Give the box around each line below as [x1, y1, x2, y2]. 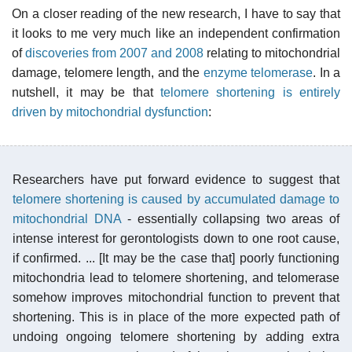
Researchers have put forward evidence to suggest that [13, 172, 339, 186]
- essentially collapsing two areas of [121, 211, 340, 225]
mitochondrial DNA [13, 211, 122, 225]
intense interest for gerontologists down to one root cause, [13, 231, 339, 245]
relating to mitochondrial [203, 46, 340, 60]
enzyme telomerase [203, 65, 313, 79]
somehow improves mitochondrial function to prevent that [13, 290, 339, 304]
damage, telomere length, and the [12, 65, 203, 79]
